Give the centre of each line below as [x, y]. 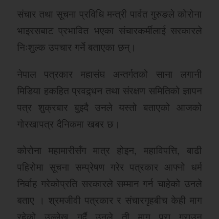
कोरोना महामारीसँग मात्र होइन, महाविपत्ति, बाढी [109, 150]
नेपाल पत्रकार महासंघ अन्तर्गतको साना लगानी [109, 73]
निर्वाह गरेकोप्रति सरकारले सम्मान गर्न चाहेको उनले [109, 183]
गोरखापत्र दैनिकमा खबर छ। [68, 123]
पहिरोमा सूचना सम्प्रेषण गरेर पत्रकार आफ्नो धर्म [109, 167]
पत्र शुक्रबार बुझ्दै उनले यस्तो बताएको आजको [109, 107]
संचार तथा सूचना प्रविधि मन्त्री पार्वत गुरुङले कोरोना [109, 13]
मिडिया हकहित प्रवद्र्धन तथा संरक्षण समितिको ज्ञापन [109, 90]
